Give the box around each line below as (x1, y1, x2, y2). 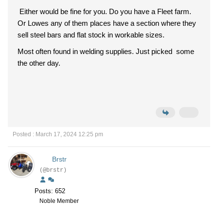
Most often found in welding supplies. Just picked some (18, 47, 194, 55)
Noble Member (39, 198, 79, 204)
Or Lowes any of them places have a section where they (18, 19, 196, 27)
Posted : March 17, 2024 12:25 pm (13, 131, 103, 138)
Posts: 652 (35, 187, 65, 195)
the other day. (18, 59, 60, 67)
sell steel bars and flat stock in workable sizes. (18, 31, 164, 39)
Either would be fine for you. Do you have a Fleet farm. (18, 7, 191, 16)
